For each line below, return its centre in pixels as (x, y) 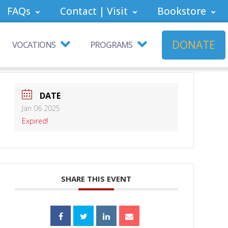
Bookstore (182, 11)
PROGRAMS (111, 45)
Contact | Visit (94, 11)
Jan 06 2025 (41, 108)
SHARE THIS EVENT (96, 179)
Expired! (35, 121)
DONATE (194, 45)
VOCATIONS (34, 45)
